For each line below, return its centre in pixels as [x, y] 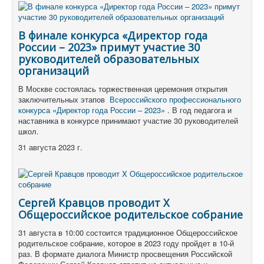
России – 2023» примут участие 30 [109, 47]
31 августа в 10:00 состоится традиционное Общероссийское [128, 232]
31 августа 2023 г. [50, 147]
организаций [54, 70]
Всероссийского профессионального [175, 99]
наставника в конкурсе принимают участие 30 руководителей [128, 120]
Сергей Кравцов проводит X [94, 202]
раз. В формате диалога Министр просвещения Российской [125, 253]
